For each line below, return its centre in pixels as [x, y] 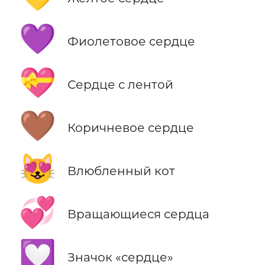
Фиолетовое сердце [131, 41]
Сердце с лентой [120, 85]
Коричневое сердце [130, 128]
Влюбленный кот [121, 171]
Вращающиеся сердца [138, 214]
